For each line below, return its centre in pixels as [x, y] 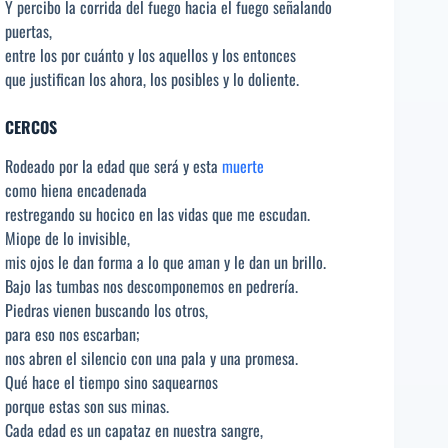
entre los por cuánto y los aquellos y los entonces [150, 55]
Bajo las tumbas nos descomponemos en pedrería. [151, 285]
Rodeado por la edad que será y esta [113, 165]
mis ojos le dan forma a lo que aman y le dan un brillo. [165, 261]
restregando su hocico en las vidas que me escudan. [157, 213]
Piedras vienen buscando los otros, [106, 309]
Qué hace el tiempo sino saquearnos [111, 381]
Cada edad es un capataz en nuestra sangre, [134, 429]
